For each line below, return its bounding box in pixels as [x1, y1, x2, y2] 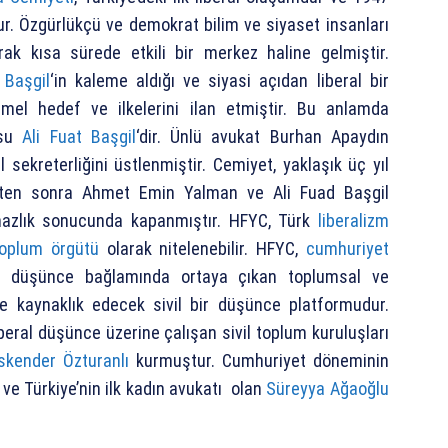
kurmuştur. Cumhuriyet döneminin [128, 350, 389, 372]
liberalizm [317, 210, 389, 232]
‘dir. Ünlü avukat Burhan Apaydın [135, 126, 389, 148]
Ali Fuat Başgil [22, 126, 136, 148]
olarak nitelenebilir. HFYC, [98, 238, 306, 260]
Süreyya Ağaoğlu [266, 378, 389, 400]
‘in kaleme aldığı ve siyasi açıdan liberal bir [49, 70, 389, 92]
